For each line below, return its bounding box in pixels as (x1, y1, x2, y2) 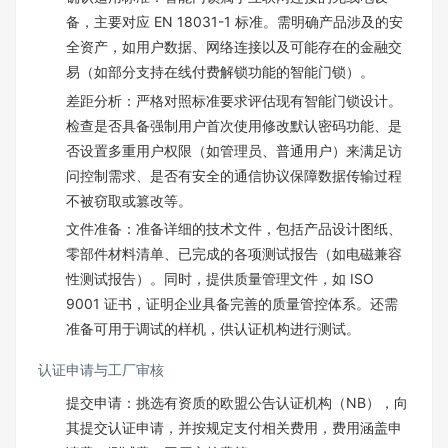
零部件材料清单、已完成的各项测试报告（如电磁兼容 (66, 245, 402, 262)
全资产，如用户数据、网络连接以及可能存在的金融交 (66, 38, 402, 55)
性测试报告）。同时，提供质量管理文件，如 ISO (66, 270, 374, 287)
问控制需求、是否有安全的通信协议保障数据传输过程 (66, 166, 402, 184)
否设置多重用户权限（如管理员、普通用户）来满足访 (66, 141, 402, 159)
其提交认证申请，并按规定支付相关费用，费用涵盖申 (66, 419, 402, 436)
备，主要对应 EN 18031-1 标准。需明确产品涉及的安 (66, 13, 403, 30)
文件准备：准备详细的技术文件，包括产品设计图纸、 (66, 220, 402, 237)
